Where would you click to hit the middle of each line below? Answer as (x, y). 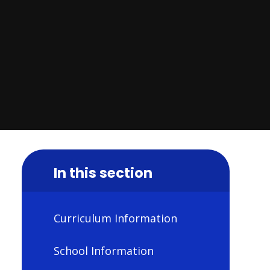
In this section (103, 173)
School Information (103, 250)
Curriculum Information (115, 218)
